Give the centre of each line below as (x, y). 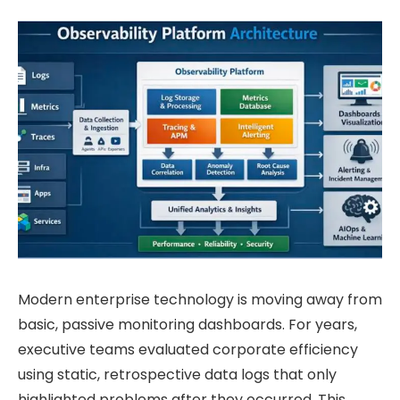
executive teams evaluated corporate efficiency (188, 349)
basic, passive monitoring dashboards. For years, (187, 324)
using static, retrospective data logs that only (177, 374)
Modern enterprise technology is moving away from (200, 299)
